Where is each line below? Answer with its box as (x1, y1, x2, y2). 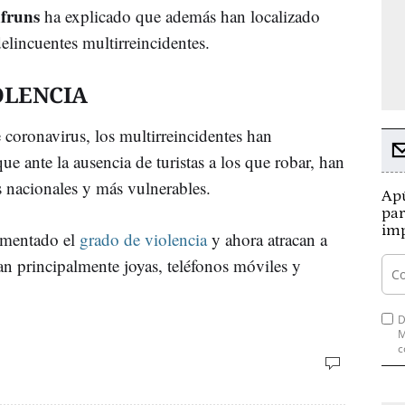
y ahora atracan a (207, 227, 327, 250)
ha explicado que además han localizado (44, 4, 320, 27)
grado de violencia (80, 227, 207, 250)
